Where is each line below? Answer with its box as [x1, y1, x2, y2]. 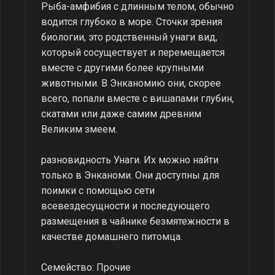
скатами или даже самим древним [41, 108, 201, 120]
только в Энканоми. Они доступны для [41, 169, 219, 181]
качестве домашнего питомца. [41, 231, 182, 242]
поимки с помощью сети [41, 185, 155, 196]
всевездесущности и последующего [41, 200, 210, 212]
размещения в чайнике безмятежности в [41, 215, 230, 227]
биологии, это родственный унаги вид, [41, 31, 217, 43]
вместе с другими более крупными [41, 62, 204, 74]
